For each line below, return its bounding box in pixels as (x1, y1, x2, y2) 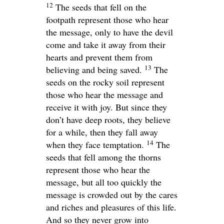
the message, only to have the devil (46, 26, 173, 38)
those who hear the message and (46, 88, 163, 101)
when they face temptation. (46, 138, 144, 151)
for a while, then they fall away (46, 126, 158, 138)
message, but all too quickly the (46, 176, 161, 188)
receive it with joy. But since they (46, 101, 167, 113)
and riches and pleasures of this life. (46, 201, 176, 213)
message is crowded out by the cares (46, 188, 177, 201)
